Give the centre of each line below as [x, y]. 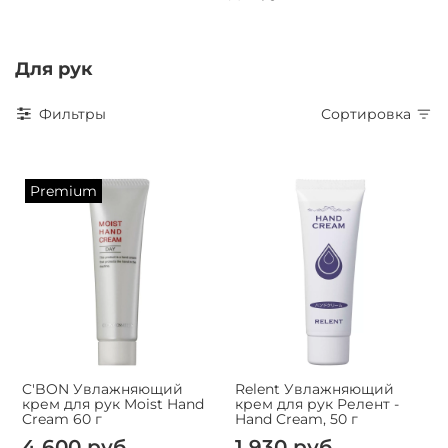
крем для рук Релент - [316, 403]
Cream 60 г [62, 418]
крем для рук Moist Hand [113, 403]
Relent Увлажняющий [314, 388]
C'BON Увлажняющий [102, 388]
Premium [63, 191]
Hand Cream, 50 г [296, 418]
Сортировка [371, 113]
